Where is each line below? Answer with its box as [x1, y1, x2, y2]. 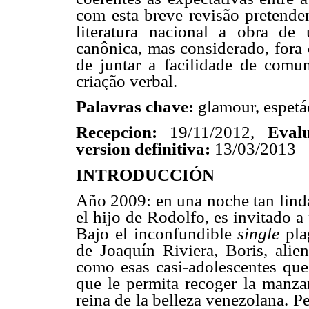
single [237, 223, 280, 243]
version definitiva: [76, 139, 215, 159]
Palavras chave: [76, 97, 198, 117]
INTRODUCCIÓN [76, 165, 215, 184]
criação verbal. [76, 72, 177, 91]
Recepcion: [76, 123, 157, 142]
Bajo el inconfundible [76, 223, 238, 243]
